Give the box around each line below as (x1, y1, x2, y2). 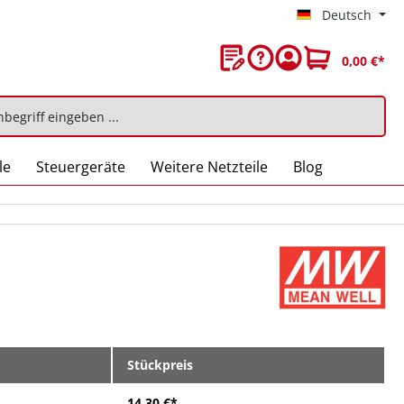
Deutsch (322, 6, 372, 23)
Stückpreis (127, 356, 193, 373)
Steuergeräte (36, 157, 125, 177)
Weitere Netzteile (151, 157, 268, 177)
